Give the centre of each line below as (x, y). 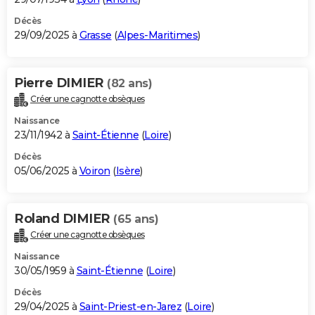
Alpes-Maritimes (157, 35)
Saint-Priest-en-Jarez (130, 306)
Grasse (95, 35)
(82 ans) (129, 83)
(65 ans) (136, 219)
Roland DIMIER (64, 218)
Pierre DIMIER (60, 83)
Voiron (95, 171)
